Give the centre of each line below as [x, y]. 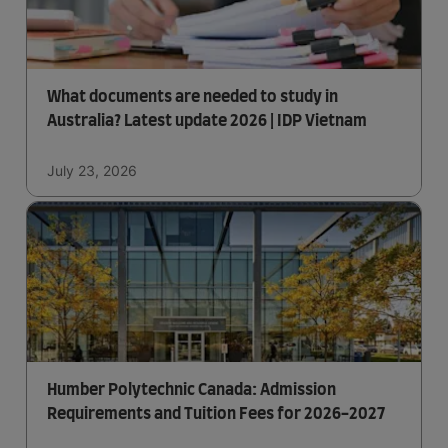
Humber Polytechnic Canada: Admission [191, 390]
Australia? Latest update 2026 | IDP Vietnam [207, 121]
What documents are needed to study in [192, 97]
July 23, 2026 [92, 170]
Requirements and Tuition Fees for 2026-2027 [216, 414]
